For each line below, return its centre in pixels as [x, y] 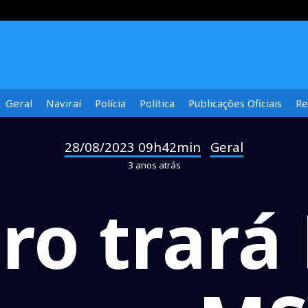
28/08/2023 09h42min [133, 147]
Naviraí [64, 103]
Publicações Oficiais [235, 103]
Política [157, 103]
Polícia [110, 103]
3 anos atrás [154, 165]
